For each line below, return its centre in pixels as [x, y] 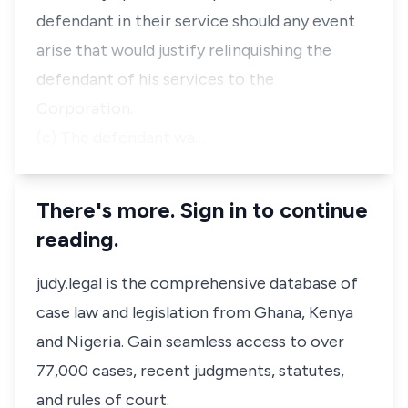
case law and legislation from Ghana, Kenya [195, 312]
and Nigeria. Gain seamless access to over [190, 342]
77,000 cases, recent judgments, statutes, [190, 371]
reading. [77, 239]
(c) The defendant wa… [121, 138]
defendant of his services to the [155, 79]
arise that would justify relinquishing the [184, 50]
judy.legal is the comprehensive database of [197, 283]
